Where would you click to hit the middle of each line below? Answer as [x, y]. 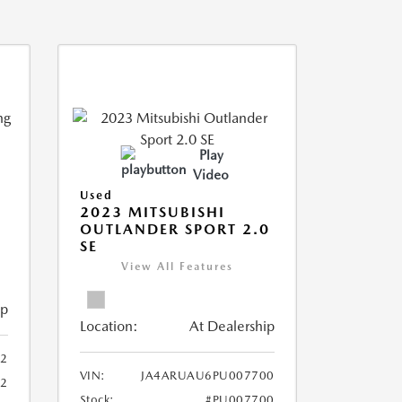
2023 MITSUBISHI [152, 212]
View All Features [177, 267]
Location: [109, 326]
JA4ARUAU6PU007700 [208, 376]
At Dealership [232, 326]
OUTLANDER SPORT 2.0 [175, 229]
